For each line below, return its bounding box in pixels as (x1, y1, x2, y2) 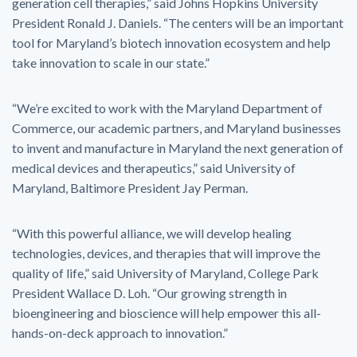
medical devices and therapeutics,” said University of (12, 160, 296, 175)
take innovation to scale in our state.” (12, 55, 210, 70)
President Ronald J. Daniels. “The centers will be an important (12, 15, 343, 30)
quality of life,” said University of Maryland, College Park (12, 265, 319, 280)
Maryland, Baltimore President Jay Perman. (12, 180, 248, 195)
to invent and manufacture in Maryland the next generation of (12, 140, 343, 155)
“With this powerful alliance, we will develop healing (12, 226, 292, 241)
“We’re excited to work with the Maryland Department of (12, 100, 323, 116)
